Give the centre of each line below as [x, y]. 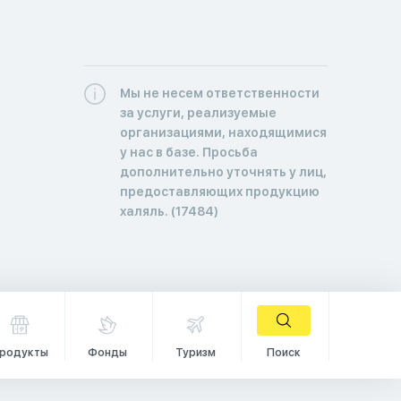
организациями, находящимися [223, 132]
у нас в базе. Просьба [188, 152]
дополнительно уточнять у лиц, [223, 171]
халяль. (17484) [169, 211]
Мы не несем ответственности [219, 93]
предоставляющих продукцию [219, 191]
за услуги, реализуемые [198, 112]
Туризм [195, 352]
